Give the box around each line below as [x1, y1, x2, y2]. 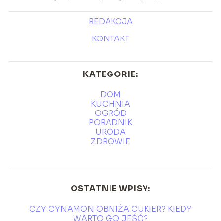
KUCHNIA [91, 99, 130, 110]
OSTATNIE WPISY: [70, 184, 150, 194]
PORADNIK [89, 117, 132, 128]
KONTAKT [92, 34, 129, 44]
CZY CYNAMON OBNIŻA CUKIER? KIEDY [29, 204, 192, 215]
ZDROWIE [91, 136, 130, 147]
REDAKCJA [88, 16, 133, 27]
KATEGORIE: [83, 69, 138, 80]
